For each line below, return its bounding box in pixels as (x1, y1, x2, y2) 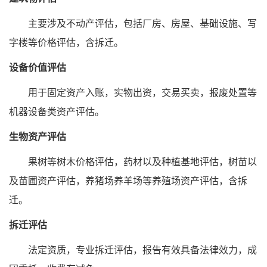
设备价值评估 (9, 60, 66, 74)
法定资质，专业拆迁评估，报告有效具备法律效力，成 (9, 243, 257, 257)
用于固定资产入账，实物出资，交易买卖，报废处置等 (9, 85, 257, 100)
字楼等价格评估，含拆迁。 (9, 35, 123, 49)
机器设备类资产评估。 (9, 104, 104, 119)
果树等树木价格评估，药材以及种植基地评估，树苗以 (9, 154, 257, 169)
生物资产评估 (9, 129, 66, 144)
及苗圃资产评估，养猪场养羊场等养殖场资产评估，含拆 (9, 173, 247, 188)
